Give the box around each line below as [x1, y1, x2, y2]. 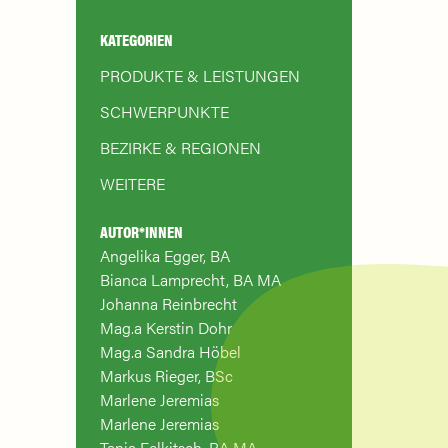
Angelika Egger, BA [99, 244, 230, 267]
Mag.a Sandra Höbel [99, 340, 241, 363]
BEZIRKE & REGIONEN [99, 136, 261, 159]
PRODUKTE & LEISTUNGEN [99, 64, 300, 87]
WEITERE [99, 172, 165, 195]
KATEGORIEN [99, 28, 173, 51]
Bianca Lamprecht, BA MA [99, 268, 281, 291]
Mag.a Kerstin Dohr [99, 316, 232, 339]
